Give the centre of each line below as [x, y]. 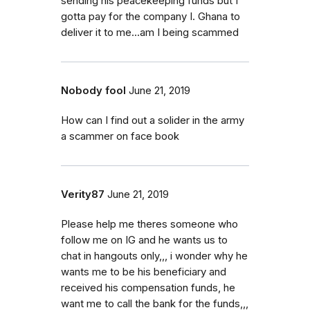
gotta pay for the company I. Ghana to [151, 17]
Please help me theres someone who [149, 224]
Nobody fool [93, 91]
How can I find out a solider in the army [153, 120]
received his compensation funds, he [148, 288]
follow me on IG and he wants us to [144, 240]
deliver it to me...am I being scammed [150, 33]
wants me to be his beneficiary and [144, 272]
